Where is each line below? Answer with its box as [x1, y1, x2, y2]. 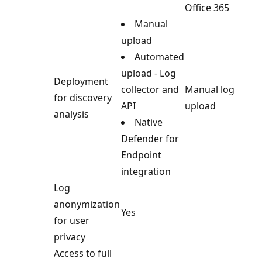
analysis [54, 107, 89, 120]
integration [121, 164, 171, 178]
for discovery [54, 91, 112, 104]
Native [135, 115, 163, 129]
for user [54, 213, 89, 227]
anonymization [54, 197, 120, 211]
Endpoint [121, 148, 161, 161]
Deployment [54, 74, 108, 88]
